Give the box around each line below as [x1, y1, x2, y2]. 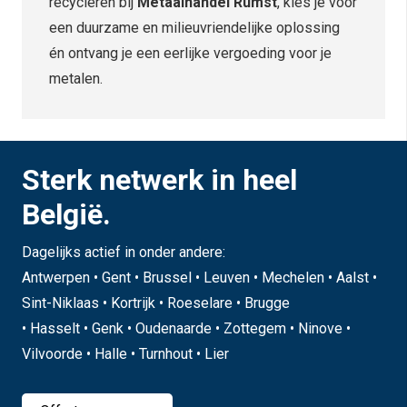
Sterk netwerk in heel [22, 162, 297, 197]
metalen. [49, 69, 103, 87]
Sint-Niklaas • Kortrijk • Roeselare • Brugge [22, 294, 290, 313]
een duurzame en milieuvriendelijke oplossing [49, 18, 340, 36]
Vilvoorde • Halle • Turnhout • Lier [22, 345, 229, 363]
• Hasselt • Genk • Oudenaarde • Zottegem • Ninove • [22, 320, 351, 338]
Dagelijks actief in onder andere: [22, 243, 225, 262]
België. [22, 196, 111, 232]
